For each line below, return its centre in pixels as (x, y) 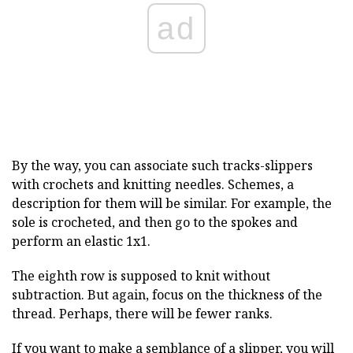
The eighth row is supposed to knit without (141, 276)
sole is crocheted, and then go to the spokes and (155, 223)
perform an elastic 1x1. (81, 242)
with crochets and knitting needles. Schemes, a (153, 185)
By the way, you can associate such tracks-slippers (162, 166)
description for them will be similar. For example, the (172, 204)
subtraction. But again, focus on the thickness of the (167, 295)
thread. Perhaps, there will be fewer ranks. (142, 314)
